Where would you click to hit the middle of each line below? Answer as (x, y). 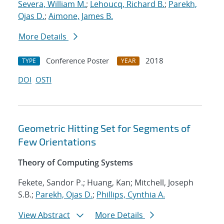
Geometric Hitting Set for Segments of (104, 128)
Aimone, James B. (81, 16)
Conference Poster (77, 61)
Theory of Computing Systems (75, 163)
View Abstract (44, 215)
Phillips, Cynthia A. (131, 195)
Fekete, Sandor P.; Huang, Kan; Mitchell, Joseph (106, 183)
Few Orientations (57, 142)
